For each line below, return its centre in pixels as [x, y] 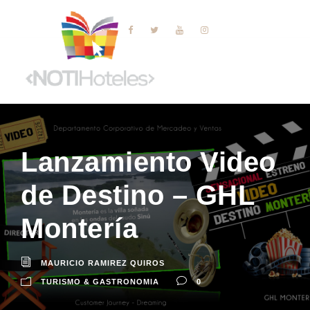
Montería [79, 228]
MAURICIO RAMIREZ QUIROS [103, 263]
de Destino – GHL [137, 195]
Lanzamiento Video [148, 162]
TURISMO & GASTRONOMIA [100, 281]
